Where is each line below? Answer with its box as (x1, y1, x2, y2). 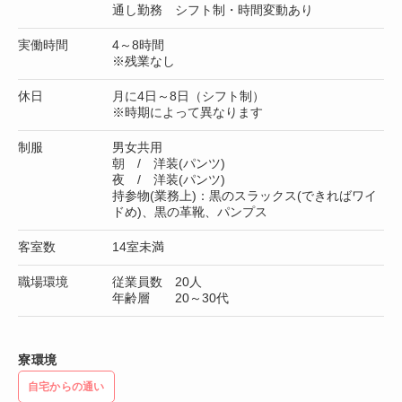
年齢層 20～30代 (112, 290, 229, 305)
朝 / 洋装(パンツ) (112, 155, 225, 170)
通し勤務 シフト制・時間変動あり (112, 2, 313, 17)
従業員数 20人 (112, 274, 202, 289)
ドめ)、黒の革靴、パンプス (112, 204, 267, 219)
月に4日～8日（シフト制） (112, 88, 265, 103)
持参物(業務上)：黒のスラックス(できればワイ (112, 188, 377, 203)
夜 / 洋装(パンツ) (112, 171, 225, 187)
